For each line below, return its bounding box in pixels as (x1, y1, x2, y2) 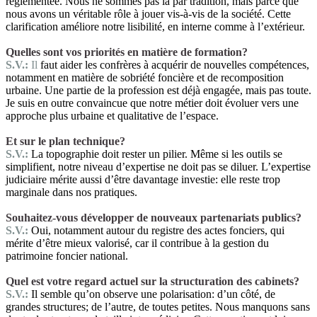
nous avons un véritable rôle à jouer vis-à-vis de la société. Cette (6, 7, 291, 20)
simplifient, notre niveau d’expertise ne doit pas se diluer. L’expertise (6, 160, 311, 173)
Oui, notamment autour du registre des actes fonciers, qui (31, 224, 284, 236)
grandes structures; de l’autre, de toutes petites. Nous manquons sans (6, 300, 310, 313)
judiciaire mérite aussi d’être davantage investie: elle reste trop (6, 173, 280, 185)
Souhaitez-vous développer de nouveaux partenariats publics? (6, 211, 301, 224)
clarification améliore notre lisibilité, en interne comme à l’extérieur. (6, 20, 305, 33)
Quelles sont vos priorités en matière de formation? (6, 45, 248, 58)
